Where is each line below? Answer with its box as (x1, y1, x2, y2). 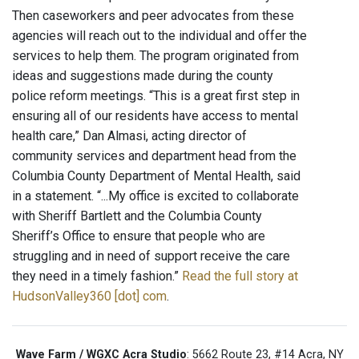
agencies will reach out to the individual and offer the (12, 28, 307, 44)
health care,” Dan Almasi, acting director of (12, 128, 247, 144)
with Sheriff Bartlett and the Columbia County (12, 208, 262, 224)
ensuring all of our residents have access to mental (12, 108, 298, 124)
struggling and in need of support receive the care (12, 248, 290, 264)
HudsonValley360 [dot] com (12, 288, 167, 305)
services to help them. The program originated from (12, 48, 299, 64)
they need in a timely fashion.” (12, 268, 182, 284)
